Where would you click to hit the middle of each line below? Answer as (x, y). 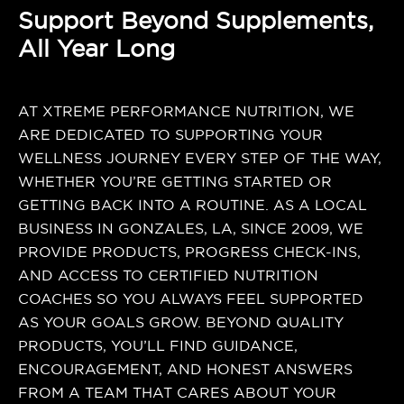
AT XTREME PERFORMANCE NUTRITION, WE (186, 112)
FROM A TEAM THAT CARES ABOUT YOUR (177, 393)
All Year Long (96, 49)
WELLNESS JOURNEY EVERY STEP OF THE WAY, (200, 159)
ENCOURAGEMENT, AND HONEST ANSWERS (185, 370)
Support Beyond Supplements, (196, 21)
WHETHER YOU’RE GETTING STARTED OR (175, 182)
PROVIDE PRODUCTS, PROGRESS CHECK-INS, (189, 252)
